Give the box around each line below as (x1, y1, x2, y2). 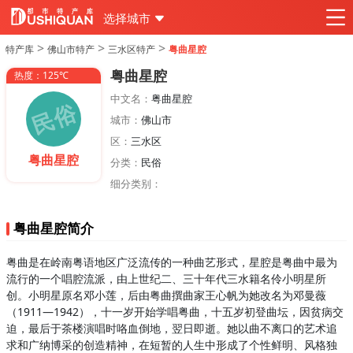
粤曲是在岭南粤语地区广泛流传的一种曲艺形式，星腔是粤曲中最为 (6, 255, 337, 269)
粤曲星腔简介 (13, 219, 94, 237)
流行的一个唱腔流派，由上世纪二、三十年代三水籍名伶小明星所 (6, 271, 326, 286)
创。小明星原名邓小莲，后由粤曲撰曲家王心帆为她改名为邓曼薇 (6, 288, 326, 303)
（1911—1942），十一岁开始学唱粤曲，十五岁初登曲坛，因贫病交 (6, 304, 344, 319)
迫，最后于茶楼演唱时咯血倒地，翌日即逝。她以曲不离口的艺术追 (6, 321, 337, 336)
